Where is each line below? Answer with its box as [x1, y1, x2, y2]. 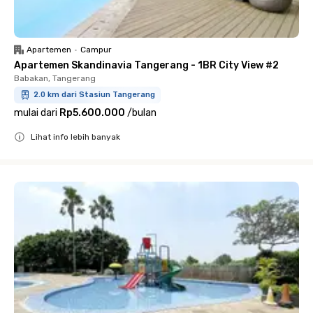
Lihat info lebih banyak [31, 132, 120, 142]
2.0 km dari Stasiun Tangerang [34, 90, 155, 99]
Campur [80, 45, 112, 54]
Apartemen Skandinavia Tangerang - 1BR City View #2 [14, 59, 279, 71]
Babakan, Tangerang [14, 73, 96, 83]
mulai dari [14, 107, 57, 119]
